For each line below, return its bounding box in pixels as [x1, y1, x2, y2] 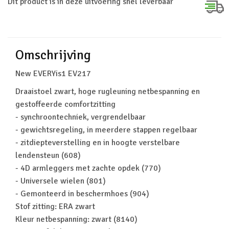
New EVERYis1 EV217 [15, 68, 91, 79]
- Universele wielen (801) [15, 176, 106, 186]
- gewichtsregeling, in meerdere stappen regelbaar [15, 125, 197, 135]
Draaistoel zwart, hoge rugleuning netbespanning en [15, 86, 200, 97]
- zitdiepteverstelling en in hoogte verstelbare [15, 138, 180, 148]
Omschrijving [15, 47, 91, 63]
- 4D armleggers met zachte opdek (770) [15, 163, 161, 173]
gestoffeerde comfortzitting [15, 99, 116, 109]
